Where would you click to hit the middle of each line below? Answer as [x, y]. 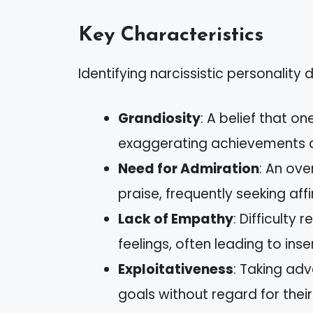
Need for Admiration [189, 169]
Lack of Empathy [176, 219]
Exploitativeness [176, 270]
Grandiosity [159, 119]
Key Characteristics [171, 35]
